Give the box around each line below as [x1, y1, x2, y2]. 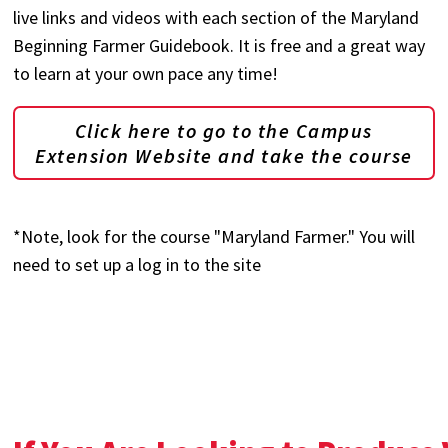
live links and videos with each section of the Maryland [13, 6, 420, 29]
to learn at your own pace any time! [13, 62, 279, 85]
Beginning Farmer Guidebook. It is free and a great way [13, 34, 426, 57]
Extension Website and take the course [35, 143, 413, 168]
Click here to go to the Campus [74, 118, 373, 143]
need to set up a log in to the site [13, 253, 262, 276]
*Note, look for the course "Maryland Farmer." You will [13, 225, 416, 248]
